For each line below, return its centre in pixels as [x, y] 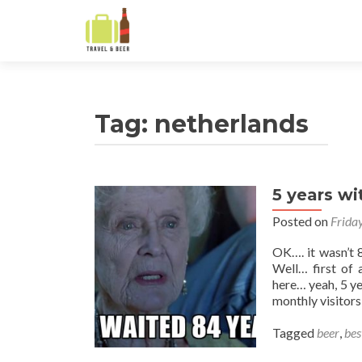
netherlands [232, 124]
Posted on [301, 221]
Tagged [295, 333]
